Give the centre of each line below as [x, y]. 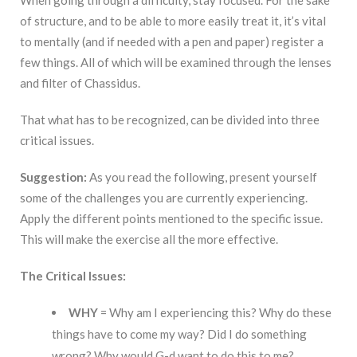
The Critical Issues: [73, 276]
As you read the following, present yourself [202, 177]
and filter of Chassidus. [80, 83]
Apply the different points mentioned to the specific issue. [171, 219]
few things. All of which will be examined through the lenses [176, 63]
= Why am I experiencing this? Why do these [215, 313]
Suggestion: [53, 177]
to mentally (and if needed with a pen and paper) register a [172, 42]
